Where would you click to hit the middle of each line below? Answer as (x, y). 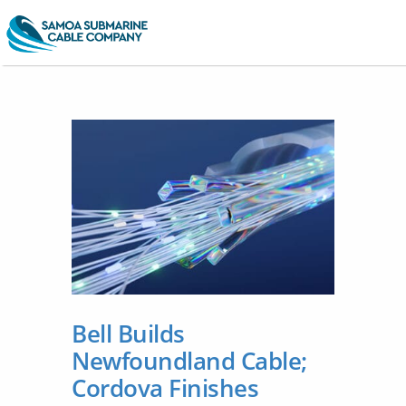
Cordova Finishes (165, 387)
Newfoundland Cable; (189, 360)
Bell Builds (128, 333)
